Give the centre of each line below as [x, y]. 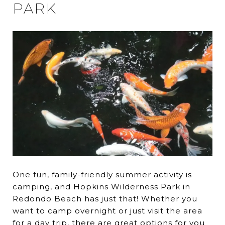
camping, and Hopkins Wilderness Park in [101, 187]
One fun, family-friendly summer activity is [102, 175]
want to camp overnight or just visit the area [107, 211]
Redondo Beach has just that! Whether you [105, 199]
